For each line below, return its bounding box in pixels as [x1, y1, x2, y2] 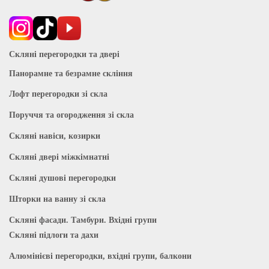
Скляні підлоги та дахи [9, 230, 98, 240]
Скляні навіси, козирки [9, 131, 100, 141]
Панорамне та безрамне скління [9, 68, 133, 78]
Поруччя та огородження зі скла [9, 110, 134, 119]
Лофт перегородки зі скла [9, 89, 107, 98]
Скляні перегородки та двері [9, 49, 119, 59]
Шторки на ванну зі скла [9, 194, 106, 204]
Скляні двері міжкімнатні [9, 152, 109, 162]
